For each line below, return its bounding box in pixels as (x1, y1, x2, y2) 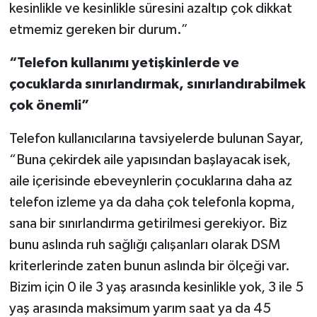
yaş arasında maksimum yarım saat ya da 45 (8, 301, 271, 316)
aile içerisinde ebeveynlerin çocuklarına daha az (8, 173, 292, 188)
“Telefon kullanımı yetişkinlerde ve (8, 55, 239, 70)
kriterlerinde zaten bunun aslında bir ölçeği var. (8, 258, 290, 273)
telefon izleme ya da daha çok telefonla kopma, (8, 195, 295, 209)
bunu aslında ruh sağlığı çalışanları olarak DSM (8, 237, 280, 252)
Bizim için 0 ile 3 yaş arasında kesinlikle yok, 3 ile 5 (8, 279, 304, 294)
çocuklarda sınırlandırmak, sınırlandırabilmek (8, 76, 306, 91)
